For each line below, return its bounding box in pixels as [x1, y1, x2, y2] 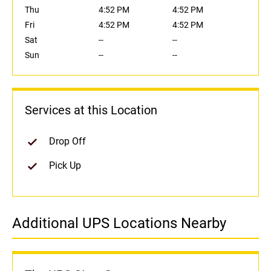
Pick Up [49, 160, 81, 172]
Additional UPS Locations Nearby [12, 215, 226, 232]
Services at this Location [25, 103, 157, 118]
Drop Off [49, 135, 86, 148]
